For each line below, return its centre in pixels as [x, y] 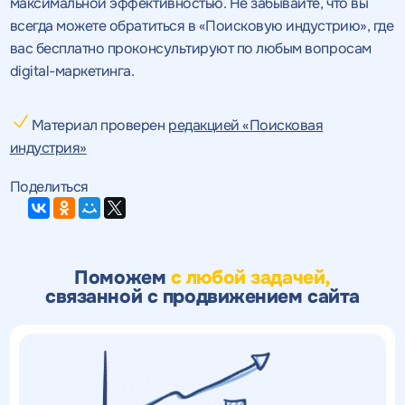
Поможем [122, 277]
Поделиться [49, 186]
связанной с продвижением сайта [202, 296]
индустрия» [48, 147]
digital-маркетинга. [72, 71]
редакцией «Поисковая [246, 125]
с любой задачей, [250, 277]
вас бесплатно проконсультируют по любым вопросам [190, 48]
